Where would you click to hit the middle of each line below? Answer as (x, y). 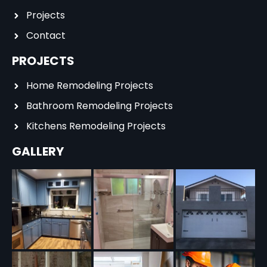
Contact (46, 36)
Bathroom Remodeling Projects (99, 106)
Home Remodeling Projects (89, 86)
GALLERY (38, 152)
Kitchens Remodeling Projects (96, 126)
